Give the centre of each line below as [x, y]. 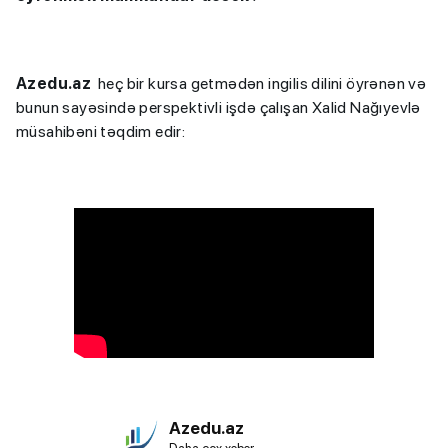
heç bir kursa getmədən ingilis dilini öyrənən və [259, 83]
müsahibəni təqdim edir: [101, 131]
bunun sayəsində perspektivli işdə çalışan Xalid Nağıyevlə [218, 107]
